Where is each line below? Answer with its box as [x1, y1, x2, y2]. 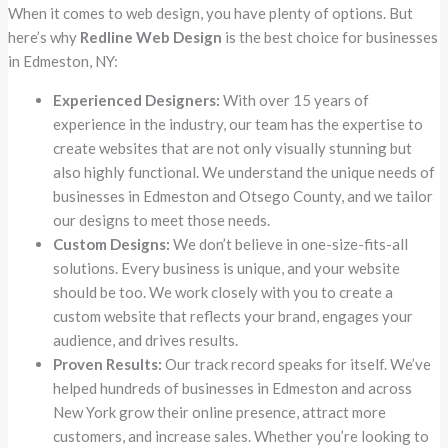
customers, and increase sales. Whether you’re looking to [53, 427, 430, 446]
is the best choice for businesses [222, 28, 439, 47]
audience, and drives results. [53, 331, 239, 350]
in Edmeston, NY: [8, 52, 119, 71]
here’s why [8, 28, 81, 47]
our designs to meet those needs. [53, 211, 271, 230]
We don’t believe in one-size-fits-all [170, 235, 409, 254]
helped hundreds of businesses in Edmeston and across [53, 379, 413, 398]
